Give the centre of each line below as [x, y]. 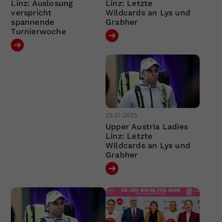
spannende [33, 22]
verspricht [31, 13]
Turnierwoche [38, 32]
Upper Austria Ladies [146, 126]
